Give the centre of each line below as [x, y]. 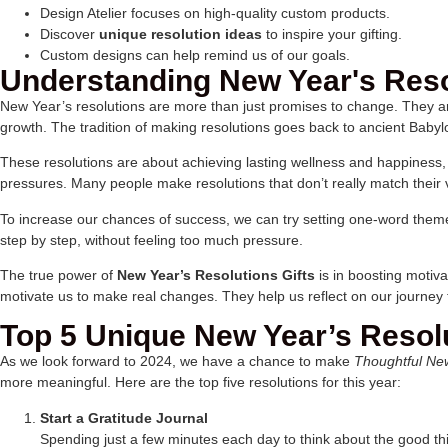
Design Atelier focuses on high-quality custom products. [215, 12]
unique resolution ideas [180, 33]
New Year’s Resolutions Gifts [216, 274]
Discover [69, 33]
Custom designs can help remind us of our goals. [195, 54]
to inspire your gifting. [332, 33]
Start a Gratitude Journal [124, 417]
